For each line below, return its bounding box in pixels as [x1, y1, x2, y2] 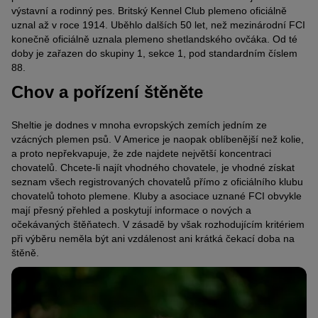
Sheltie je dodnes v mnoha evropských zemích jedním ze [11, 119, 267, 131]
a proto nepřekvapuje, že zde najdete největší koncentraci [11, 147, 271, 159]
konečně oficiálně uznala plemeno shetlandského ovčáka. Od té [11, 33, 297, 45]
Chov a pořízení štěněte [11, 82, 203, 102]
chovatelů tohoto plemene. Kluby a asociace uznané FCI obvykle [11, 190, 302, 202]
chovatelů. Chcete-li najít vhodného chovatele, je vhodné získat [11, 161, 295, 173]
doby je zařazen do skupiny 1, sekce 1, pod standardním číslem [11, 48, 297, 60]
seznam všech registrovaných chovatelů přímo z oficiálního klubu [11, 175, 303, 187]
